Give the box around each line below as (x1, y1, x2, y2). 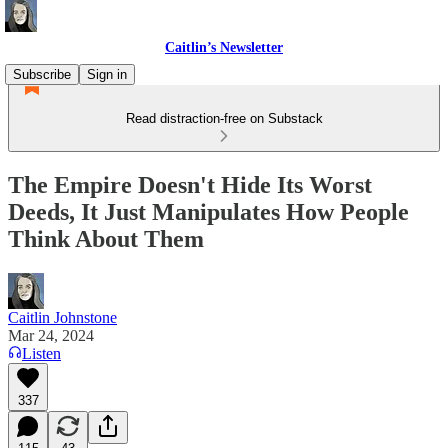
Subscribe (13, 67, 71, 82)
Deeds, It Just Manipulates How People (8, 198, 409, 225)
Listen (22, 344, 61, 362)
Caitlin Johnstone (8, 308, 117, 326)
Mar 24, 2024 (8, 326, 94, 344)
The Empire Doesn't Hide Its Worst (8, 171, 372, 198)
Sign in (87, 67, 127, 82)
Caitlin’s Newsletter (165, 40, 283, 55)
